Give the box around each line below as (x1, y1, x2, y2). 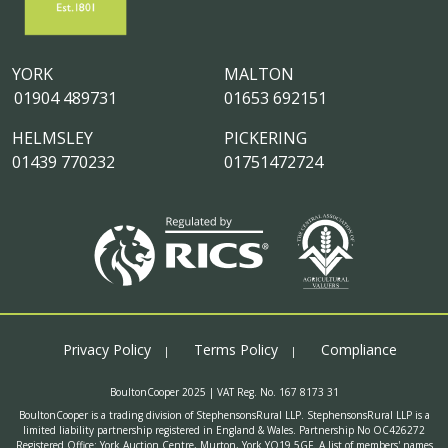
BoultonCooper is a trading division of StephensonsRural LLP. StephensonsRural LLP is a (18, 408, 430, 423)
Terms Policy (194, 340, 278, 360)
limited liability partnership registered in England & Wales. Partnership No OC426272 (23, 423, 425, 438)
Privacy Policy (63, 340, 151, 360)
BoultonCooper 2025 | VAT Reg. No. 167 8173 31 (109, 385, 339, 400)
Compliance (321, 340, 397, 360)
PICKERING (224, 127, 307, 150)
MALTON (224, 63, 294, 86)
